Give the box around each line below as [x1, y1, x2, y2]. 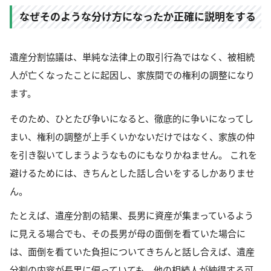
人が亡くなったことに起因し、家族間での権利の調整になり [10, 69, 255, 82]
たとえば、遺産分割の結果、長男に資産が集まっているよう [10, 209, 253, 222]
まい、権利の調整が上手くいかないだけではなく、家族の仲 [10, 131, 255, 143]
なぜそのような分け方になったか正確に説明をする [19, 10, 256, 24]
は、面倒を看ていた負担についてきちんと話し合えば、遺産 [10, 246, 255, 258]
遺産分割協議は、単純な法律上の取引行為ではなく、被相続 [10, 51, 255, 64]
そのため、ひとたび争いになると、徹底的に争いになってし [10, 113, 253, 125]
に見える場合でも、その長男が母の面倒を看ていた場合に [10, 227, 246, 240]
